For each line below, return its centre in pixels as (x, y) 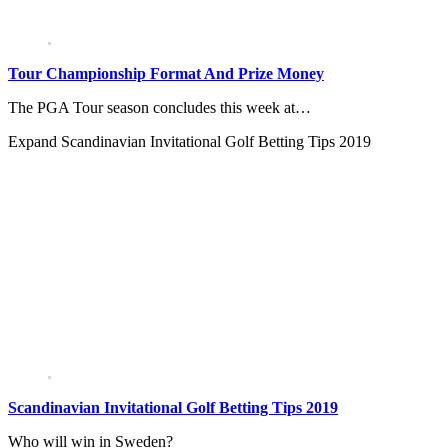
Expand (34, 142)
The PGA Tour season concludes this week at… (159, 108)
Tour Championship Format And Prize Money (166, 74)
